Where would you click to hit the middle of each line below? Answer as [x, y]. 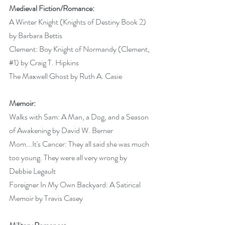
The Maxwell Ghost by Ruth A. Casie [66, 76]
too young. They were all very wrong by [69, 157]
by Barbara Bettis [36, 35]
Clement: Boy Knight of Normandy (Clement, [80, 49]
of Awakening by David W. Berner [62, 130]
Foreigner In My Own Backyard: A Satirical [76, 184]
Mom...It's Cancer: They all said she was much [80, 144]
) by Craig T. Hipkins [48, 62]
